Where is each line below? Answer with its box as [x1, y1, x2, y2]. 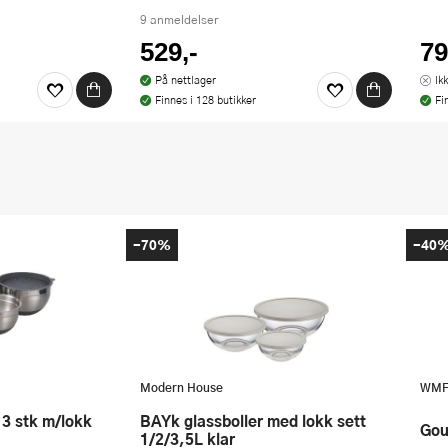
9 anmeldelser [140, 10, 218, 28]
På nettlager [154, 71, 216, 87]
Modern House [140, 377, 223, 396]
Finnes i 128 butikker [154, 91, 256, 107]
